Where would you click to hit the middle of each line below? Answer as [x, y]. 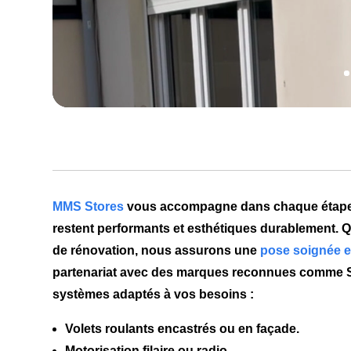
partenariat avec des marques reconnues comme [200, 273]
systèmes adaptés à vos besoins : [154, 295]
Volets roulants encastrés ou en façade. [183, 329]
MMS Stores [89, 207]
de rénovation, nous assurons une [157, 251]
